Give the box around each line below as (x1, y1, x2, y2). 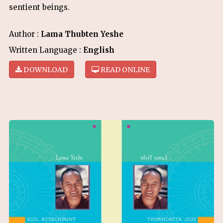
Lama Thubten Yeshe (41, 29, 123, 39)
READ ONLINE (99, 65, 150, 74)
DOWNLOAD (22, 65, 68, 74)
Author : (9, 29, 41, 39)
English (83, 45, 114, 55)
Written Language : (9, 45, 83, 55)
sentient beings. (9, 2, 70, 12)
